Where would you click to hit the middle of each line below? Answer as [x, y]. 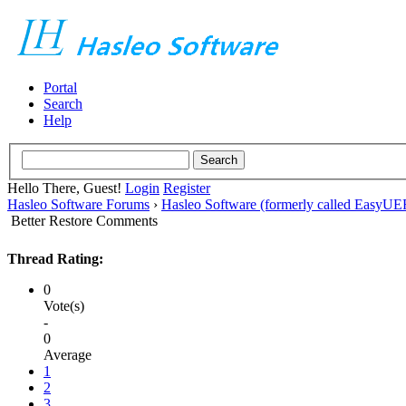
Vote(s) [64, 305]
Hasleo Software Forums [78, 204]
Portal [60, 87]
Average [68, 354]
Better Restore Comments [84, 220]
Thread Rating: [55, 258]
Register [187, 188]
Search [63, 104]
